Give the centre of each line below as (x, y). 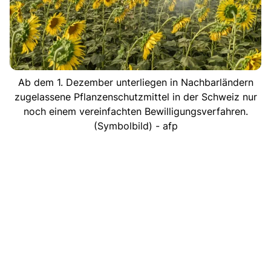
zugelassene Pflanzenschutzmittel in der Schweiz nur (135, 96)
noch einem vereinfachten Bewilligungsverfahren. (135, 111)
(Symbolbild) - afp (135, 126)
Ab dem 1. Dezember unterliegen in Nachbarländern (135, 82)
